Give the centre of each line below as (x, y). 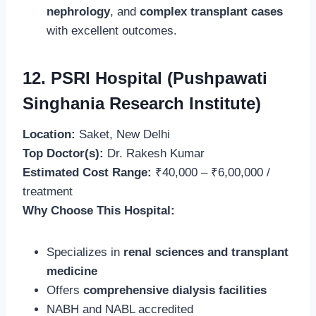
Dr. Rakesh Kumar (154, 153)
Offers (65, 290)
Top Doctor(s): (63, 153)
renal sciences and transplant (206, 252)
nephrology (78, 11)
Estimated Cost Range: (87, 172)
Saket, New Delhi (123, 134)
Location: (49, 134)
